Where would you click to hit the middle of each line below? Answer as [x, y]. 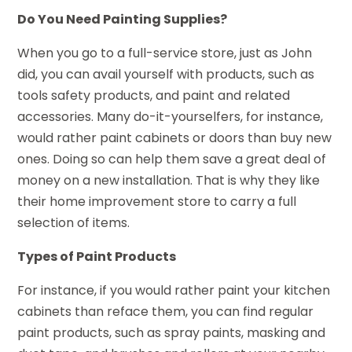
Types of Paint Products [97, 256]
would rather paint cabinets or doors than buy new [175, 137]
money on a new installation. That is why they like [169, 180]
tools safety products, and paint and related [154, 95]
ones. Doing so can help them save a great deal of [172, 159]
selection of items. [74, 222]
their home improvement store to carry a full [157, 201]
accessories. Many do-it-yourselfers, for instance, [170, 116]
